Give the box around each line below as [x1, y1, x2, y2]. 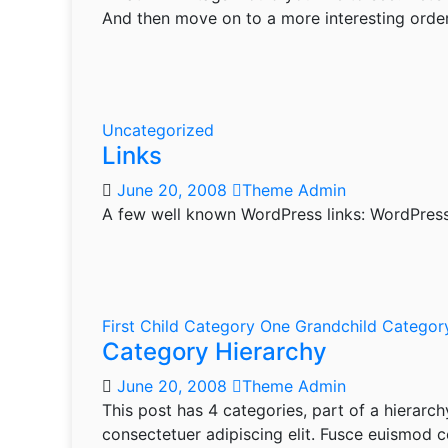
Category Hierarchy [102, 337, 327, 366]
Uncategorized [102, 120, 214, 140]
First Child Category [102, 316, 260, 336]
